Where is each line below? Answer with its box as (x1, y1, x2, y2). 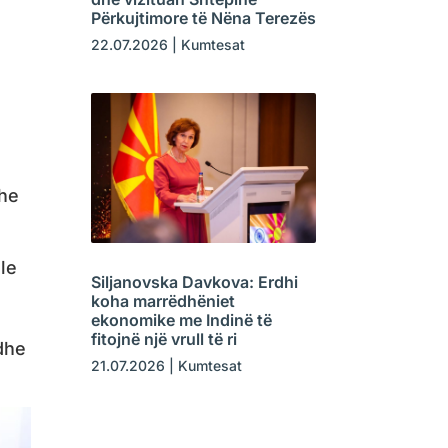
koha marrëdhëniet (90, 290, 235, 311)
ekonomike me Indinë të (90, 309, 272, 330)
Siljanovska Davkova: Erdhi (90, 271, 298, 292)
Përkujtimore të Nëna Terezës (90, 7, 316, 28)
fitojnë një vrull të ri (90, 328, 237, 349)
